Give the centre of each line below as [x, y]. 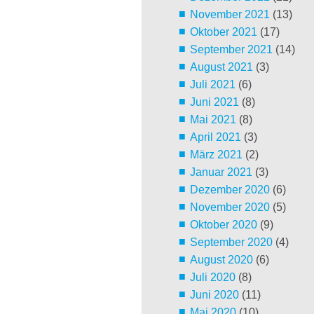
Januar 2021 [221, 172]
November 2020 [230, 207]
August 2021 [221, 67]
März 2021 [216, 155]
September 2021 [231, 50]
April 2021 [215, 137]
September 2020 [231, 243]
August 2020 [221, 260]
